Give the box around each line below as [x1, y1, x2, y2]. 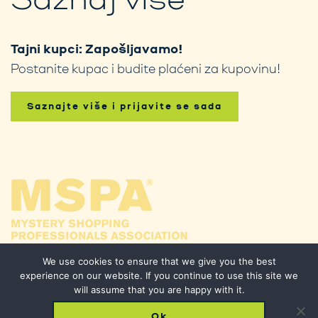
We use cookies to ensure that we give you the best [42, 256, 276, 267]
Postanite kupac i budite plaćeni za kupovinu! [11, 60, 280, 77]
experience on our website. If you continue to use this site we [20, 270, 298, 281]
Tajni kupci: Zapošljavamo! [11, 40, 183, 57]
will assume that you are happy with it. [73, 284, 245, 295]
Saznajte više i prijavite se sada [27, 100, 222, 113]
